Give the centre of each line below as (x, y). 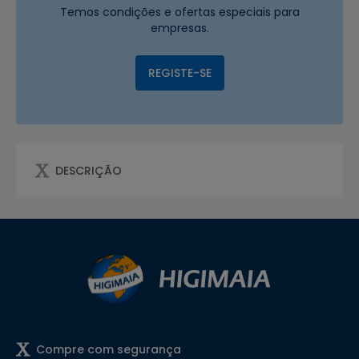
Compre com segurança (108, 349)
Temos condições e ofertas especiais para (179, 12)
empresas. (179, 28)
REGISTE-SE (179, 73)
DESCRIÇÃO (88, 171)
